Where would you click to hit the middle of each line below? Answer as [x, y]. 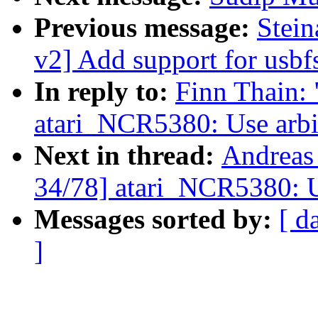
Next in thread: [128, 155]
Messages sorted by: [157, 219]
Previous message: [146, 28]
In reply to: [105, 92]
